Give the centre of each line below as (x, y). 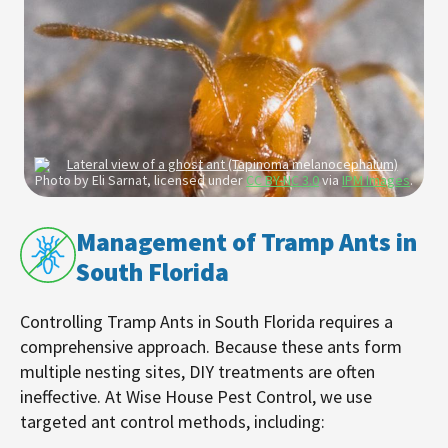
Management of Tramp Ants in (246, 241)
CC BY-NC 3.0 (282, 179)
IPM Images (376, 179)
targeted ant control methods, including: (172, 421)
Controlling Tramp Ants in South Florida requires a (206, 321)
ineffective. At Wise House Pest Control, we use (196, 396)
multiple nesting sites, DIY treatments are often (197, 371)
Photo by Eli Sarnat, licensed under (140, 179)
